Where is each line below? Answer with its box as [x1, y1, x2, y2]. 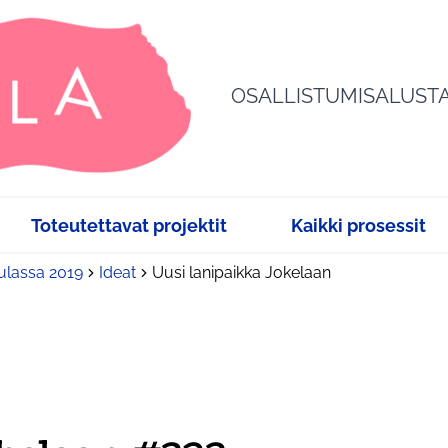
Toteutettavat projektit [31, 215, 227, 236]
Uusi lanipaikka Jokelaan [152, 263, 331, 283]
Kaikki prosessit [291, 215, 426, 236]
